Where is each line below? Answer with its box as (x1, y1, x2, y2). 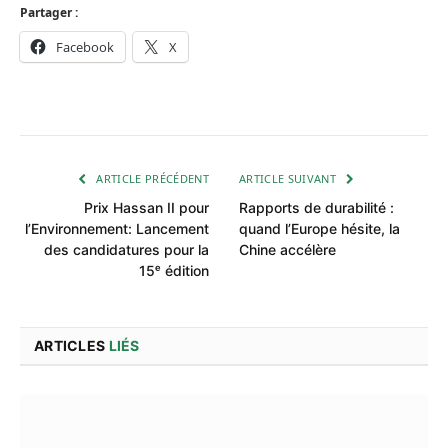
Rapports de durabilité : (239, 198, 394, 216)
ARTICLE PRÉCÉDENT (93, 170, 209, 186)
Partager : (20, 3, 78, 21)
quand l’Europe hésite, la (239, 219, 400, 237)
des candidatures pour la (44, 240, 209, 258)
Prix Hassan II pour (84, 198, 209, 216)
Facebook (56, 37, 114, 56)
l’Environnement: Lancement (25, 219, 209, 237)
